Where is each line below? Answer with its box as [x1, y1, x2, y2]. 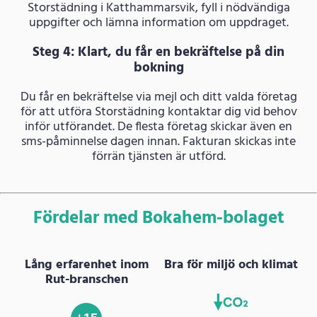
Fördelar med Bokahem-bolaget [33, 204, 284, 233]
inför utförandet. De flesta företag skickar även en [25, 116, 292, 137]
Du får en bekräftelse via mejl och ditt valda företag [20, 86, 297, 108]
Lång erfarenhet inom [24, 254, 149, 275]
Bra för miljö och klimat [163, 254, 298, 275]
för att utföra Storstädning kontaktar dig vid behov [20, 101, 297, 122]
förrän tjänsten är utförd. [91, 146, 226, 167]
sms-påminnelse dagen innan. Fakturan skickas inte [21, 131, 296, 152]
